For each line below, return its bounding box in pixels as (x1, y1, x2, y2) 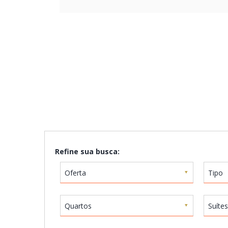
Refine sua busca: (55, 147, 120, 156)
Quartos (65, 201, 92, 211)
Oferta (65, 168, 86, 178)
